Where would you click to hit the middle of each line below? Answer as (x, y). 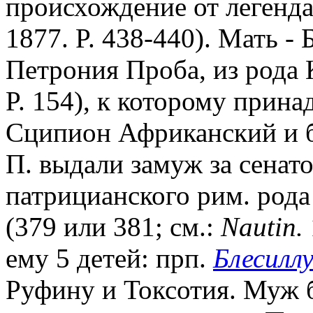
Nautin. (262, 226)
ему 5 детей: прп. (109, 258)
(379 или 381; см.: (113, 226)
